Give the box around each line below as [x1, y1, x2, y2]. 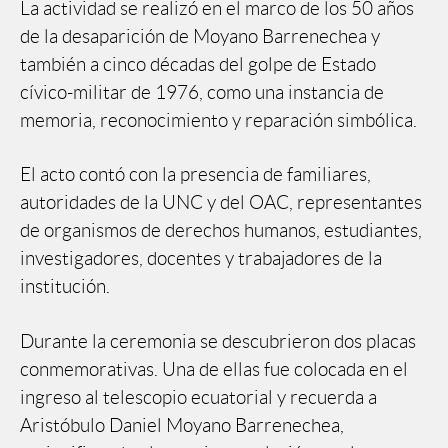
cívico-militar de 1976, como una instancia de [20, 81, 384, 103]
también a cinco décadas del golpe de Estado [20, 53, 376, 75]
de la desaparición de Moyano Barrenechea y [20, 25, 380, 47]
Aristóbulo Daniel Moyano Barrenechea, [20, 414, 344, 436]
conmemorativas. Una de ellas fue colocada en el [20, 358, 408, 380]
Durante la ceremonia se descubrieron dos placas [20, 330, 416, 352]
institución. [20, 276, 110, 298]
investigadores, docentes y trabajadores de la [20, 248, 382, 270]
